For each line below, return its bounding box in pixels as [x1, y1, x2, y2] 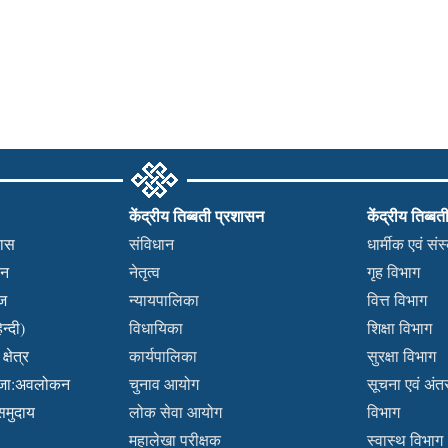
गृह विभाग [366, 261, 420, 282]
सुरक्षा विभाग [366, 345, 436, 366]
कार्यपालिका [129, 345, 198, 366]
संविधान [129, 233, 175, 254]
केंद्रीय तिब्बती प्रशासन [129, 204, 265, 227]
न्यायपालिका [129, 289, 200, 310]
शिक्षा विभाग [366, 317, 432, 338]
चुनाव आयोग [129, 373, 200, 394]
